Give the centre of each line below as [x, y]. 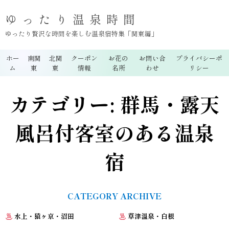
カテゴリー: [65, 104]
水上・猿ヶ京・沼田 [43, 216]
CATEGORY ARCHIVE [114, 196]
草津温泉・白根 [151, 216]
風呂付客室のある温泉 [114, 133]
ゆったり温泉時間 [73, 19]
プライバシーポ [199, 58]
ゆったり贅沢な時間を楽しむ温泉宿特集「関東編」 [82, 33]
